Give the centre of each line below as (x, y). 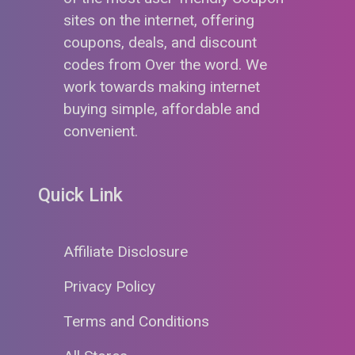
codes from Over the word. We (165, 64)
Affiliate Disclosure (126, 252)
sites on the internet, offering (159, 20)
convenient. (101, 131)
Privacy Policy (109, 287)
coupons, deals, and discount (160, 42)
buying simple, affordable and (162, 109)
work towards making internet (162, 86)
